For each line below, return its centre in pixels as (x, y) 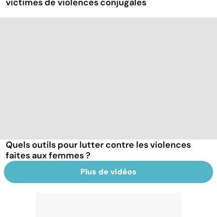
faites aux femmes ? (48, 155)
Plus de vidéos (108, 171)
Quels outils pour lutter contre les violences (98, 145)
